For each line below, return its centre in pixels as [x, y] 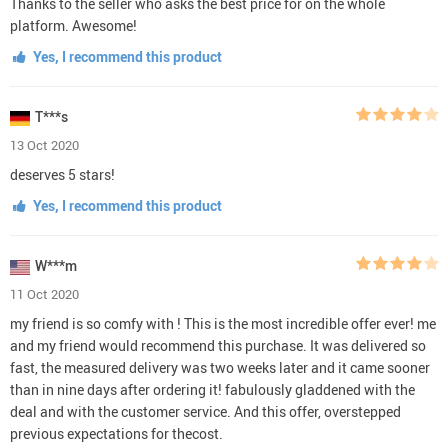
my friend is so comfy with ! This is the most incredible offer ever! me [223, 323]
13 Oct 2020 [44, 144]
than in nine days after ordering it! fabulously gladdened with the [212, 389]
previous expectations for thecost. [116, 433]
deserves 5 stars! [62, 174]
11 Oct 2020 [44, 293]
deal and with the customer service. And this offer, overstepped [205, 411]
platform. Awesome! [73, 25]
